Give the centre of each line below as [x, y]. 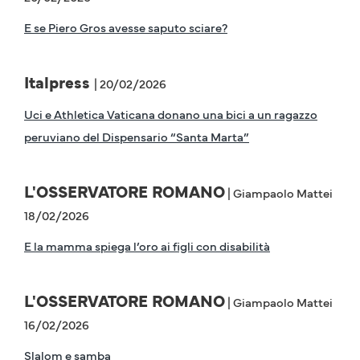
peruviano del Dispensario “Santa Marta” [137, 137]
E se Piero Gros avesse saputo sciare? [126, 27]
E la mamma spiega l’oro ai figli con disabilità [147, 246]
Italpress [59, 82]
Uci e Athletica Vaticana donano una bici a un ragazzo [171, 114]
